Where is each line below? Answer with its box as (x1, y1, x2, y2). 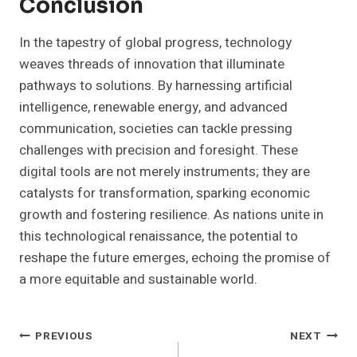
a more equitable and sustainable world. (19, 269, 257, 290)
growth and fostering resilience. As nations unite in (19, 205, 324, 226)
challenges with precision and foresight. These (19, 140, 298, 161)
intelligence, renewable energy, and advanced (19, 97, 288, 118)
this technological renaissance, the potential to (19, 226, 298, 247)
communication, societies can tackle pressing (19, 119, 292, 139)
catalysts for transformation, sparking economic (19, 183, 310, 204)
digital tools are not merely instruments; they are (19, 162, 310, 182)
